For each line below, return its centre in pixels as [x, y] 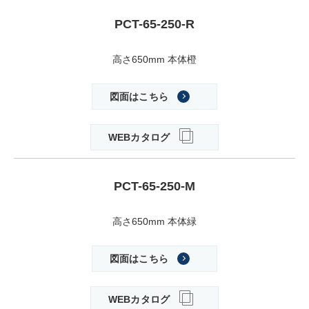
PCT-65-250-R [154, 24]
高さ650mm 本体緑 [154, 222]
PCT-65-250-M [154, 187]
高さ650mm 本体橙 [154, 60]
